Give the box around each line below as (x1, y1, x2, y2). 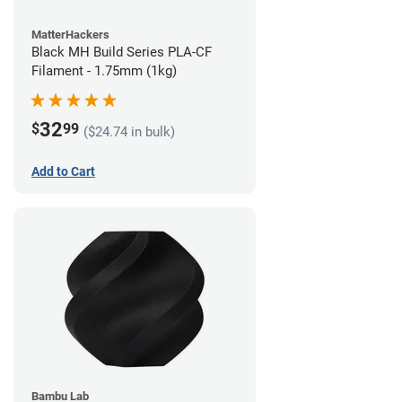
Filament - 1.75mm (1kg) (31, 62, 177, 79)
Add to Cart (31, 164, 95, 179)
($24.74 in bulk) (83, 124, 175, 141)
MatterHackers (31, 27, 109, 41)
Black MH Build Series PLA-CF (31, 43, 212, 60)
